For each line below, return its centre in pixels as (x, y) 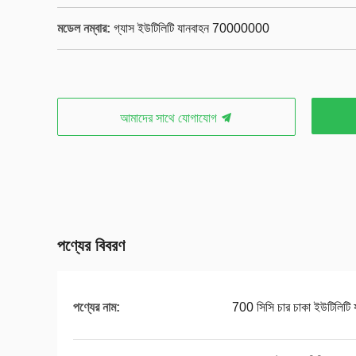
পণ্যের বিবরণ (91, 246)
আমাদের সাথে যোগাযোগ (170, 118)
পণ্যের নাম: (97, 307)
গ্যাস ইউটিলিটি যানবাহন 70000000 (192, 28)
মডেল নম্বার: (84, 28)
